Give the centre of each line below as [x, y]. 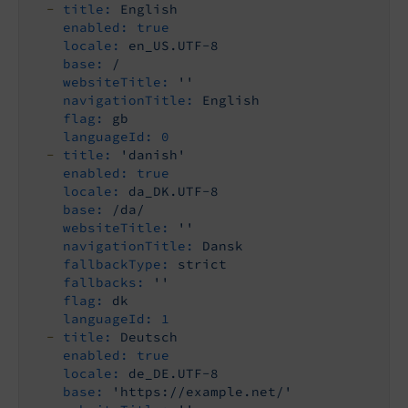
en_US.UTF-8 [173, 46]
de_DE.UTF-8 [173, 374]
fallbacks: [104, 283]
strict [202, 265]
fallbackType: [116, 265]
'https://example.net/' [202, 392]
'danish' [153, 155]
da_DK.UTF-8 [173, 192]
